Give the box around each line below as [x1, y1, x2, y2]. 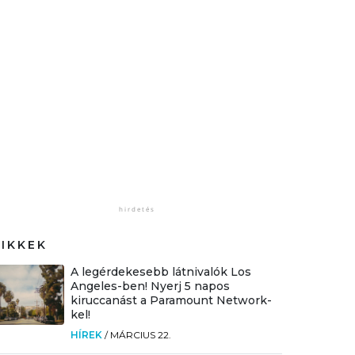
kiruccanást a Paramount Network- [70, 292, 272, 307]
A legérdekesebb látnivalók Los [70, 264, 251, 279]
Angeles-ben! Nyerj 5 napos [70, 278, 230, 293]
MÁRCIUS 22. [109, 328, 171, 341]
